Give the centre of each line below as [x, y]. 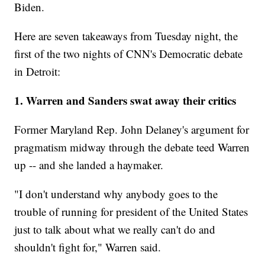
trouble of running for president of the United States [131, 212]
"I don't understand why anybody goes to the [116, 194]
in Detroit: [38, 72]
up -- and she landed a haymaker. [89, 165]
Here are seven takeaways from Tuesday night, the [126, 36]
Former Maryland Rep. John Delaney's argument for [132, 130]
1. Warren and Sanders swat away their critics [125, 101]
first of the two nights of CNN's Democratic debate [129, 54]
